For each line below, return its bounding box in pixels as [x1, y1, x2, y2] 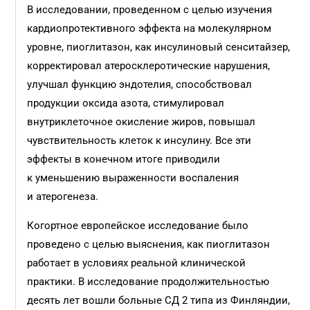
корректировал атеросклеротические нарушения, [27, 60, 271, 72]
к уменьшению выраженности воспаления [27, 172, 239, 184]
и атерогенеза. [27, 190, 99, 203]
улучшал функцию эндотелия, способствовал [27, 78, 253, 91]
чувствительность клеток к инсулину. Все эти [27, 134, 252, 147]
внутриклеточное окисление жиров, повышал [27, 116, 256, 128]
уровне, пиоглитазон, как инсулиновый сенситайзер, [27, 41, 291, 53]
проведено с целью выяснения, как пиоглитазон [27, 238, 271, 250]
